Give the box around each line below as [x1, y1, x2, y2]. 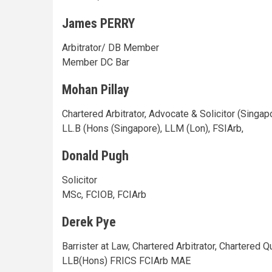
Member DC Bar [62, 56, 129, 68]
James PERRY [62, 15, 135, 31]
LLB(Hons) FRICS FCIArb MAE [62, 254, 191, 267]
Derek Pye [62, 214, 116, 229]
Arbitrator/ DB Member [62, 41, 159, 53]
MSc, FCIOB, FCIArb [62, 188, 146, 200]
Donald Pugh [62, 148, 129, 163]
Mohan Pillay [62, 81, 129, 97]
